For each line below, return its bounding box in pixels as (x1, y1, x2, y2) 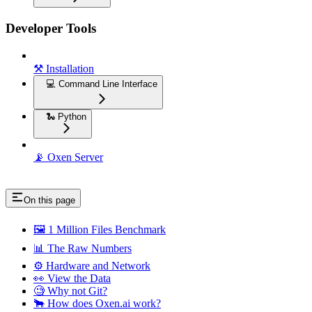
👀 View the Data (33, 272, 111, 284)
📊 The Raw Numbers (33, 242, 132, 254)
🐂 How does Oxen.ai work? (33, 297, 161, 309)
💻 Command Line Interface (46, 78, 157, 89)
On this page (24, 194, 75, 205)
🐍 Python (46, 111, 86, 122)
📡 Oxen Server (33, 150, 103, 163)
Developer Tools (6, 20, 96, 36)
